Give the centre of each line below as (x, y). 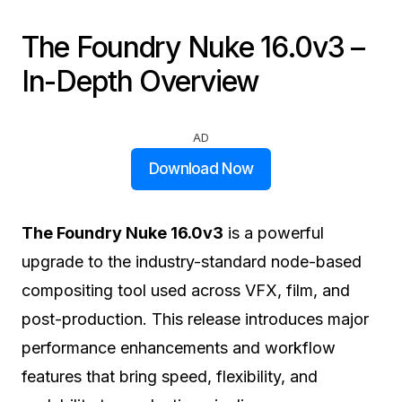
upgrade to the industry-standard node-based (192, 261)
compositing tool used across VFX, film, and (186, 290)
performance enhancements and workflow (179, 347)
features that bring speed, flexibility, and (170, 376)
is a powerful (274, 232)
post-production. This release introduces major (195, 319)
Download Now (201, 168)
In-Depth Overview (140, 81)
